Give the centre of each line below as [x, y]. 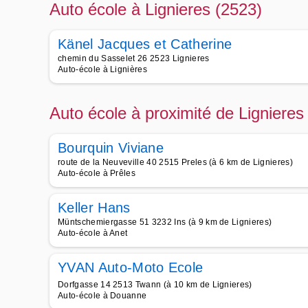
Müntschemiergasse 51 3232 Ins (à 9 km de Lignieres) [165, 222]
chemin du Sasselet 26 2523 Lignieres [134, 58]
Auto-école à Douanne [102, 296]
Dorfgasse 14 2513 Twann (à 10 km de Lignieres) [155, 285]
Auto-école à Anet [93, 233]
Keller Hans [94, 208]
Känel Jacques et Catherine [145, 44]
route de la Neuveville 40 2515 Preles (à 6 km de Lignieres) [175, 162]
